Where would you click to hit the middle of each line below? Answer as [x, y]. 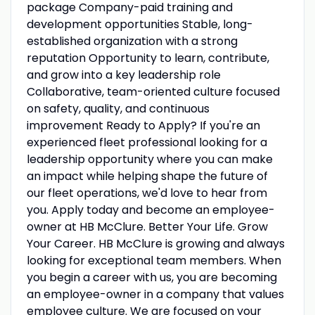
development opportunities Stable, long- [140, 24]
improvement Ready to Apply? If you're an [143, 125]
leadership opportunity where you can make [149, 159]
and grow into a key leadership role [123, 75]
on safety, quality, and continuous [118, 108]
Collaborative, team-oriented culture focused [153, 91]
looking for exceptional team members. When [154, 260]
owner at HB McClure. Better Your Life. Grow [147, 226]
